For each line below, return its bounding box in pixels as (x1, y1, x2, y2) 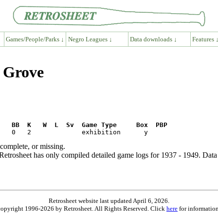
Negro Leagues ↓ (68, 35, 112, 43)
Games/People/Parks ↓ (5, 35, 64, 43)
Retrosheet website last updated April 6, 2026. (49, 197, 169, 204)
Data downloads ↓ (130, 35, 178, 43)
